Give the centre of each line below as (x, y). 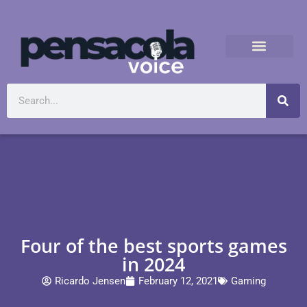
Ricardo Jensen (90, 281)
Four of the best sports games (153, 245)
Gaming (248, 281)
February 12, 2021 (178, 281)
